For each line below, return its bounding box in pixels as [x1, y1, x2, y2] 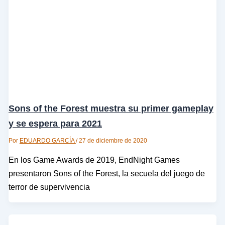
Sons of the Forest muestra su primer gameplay [8, 103, 213, 114]
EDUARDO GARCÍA [19, 137, 76, 145]
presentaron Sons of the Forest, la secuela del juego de [8, 169, 205, 178]
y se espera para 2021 [8, 118, 102, 129]
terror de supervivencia [8, 182, 90, 192]
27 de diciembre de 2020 [78, 137, 147, 145]
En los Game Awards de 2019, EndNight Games [8, 155, 180, 165]
